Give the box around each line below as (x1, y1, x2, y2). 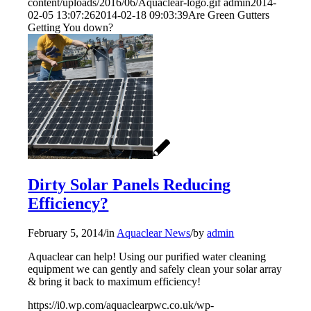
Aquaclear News (117, 227, 191, 239)
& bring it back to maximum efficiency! (28, 276, 201, 288)
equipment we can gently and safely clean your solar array (28, 263, 283, 276)
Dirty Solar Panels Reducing (28, 176, 231, 194)
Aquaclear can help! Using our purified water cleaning (28, 251, 267, 263)
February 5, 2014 (28, 227, 104, 239)
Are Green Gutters (188, 9, 270, 22)
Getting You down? (28, 22, 114, 34)
